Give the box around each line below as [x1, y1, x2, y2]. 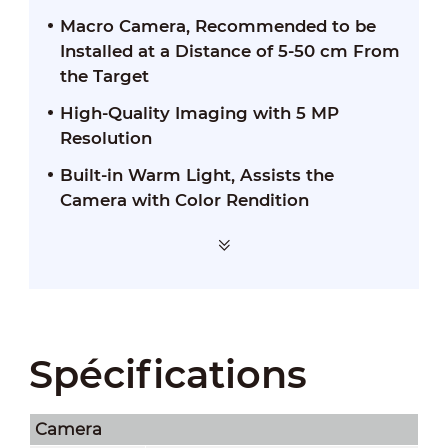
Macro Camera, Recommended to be [59, 15, 376, 36]
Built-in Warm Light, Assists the [59, 164, 334, 185]
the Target [59, 65, 149, 86]
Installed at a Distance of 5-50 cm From [59, 40, 400, 61]
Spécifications [28, 350, 307, 398]
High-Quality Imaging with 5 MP [59, 102, 339, 123]
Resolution [59, 127, 152, 148]
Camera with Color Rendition [59, 189, 309, 210]
